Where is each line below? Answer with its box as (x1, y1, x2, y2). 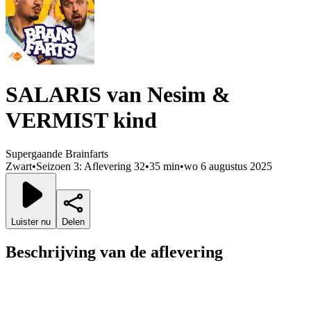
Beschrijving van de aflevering (6, 243, 223, 262)
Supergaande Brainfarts (6, 148, 108, 160)
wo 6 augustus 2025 (184, 160, 272, 173)
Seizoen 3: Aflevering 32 (36, 160, 145, 173)
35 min (149, 160, 180, 173)
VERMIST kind (6, 108, 157, 133)
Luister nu (11, 217, 51, 228)
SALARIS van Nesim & (6, 82, 230, 108)
